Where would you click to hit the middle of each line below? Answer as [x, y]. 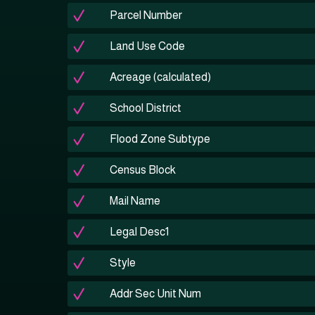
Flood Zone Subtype [160, 139]
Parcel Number [146, 15]
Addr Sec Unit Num [155, 294]
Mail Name [135, 201]
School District [146, 108]
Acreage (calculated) [160, 77]
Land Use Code [147, 46]
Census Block [143, 170]
